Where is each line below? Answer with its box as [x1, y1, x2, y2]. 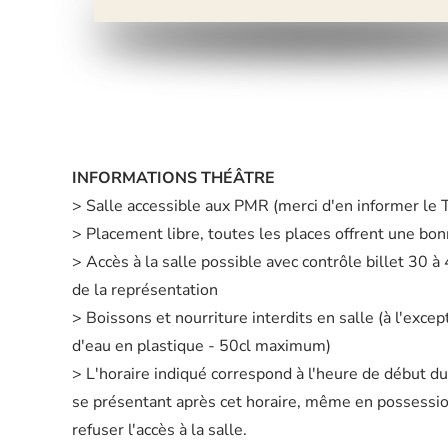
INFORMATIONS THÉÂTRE [72, 167, 275, 189]
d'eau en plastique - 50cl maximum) [72, 335, 331, 357]
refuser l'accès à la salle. [72, 419, 247, 441]
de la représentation [72, 279, 218, 301]
